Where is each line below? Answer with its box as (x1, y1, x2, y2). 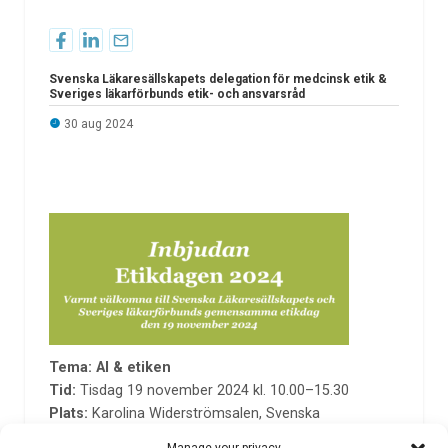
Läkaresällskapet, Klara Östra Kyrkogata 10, (48, 428, 328, 446)
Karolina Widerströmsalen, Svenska (91, 405, 320, 423)
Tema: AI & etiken (48, 359, 171, 377)
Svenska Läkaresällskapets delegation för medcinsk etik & (48, 71, 387, 86)
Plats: (48, 405, 92, 423)
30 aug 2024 (60, 117, 133, 132)
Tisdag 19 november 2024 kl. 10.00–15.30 (75, 382, 349, 400)
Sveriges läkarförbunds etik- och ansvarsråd (48, 86, 305, 101)
